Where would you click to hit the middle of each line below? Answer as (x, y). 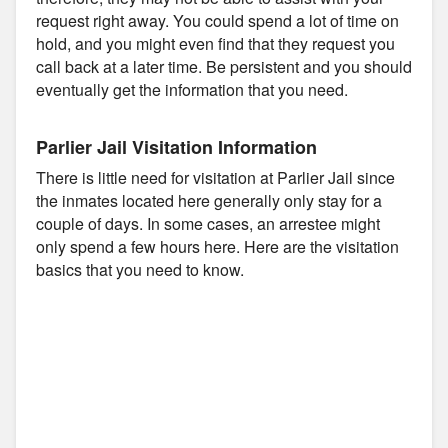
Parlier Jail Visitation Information (176, 146)
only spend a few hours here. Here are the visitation (217, 246)
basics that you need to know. (140, 269)
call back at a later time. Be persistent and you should (224, 66)
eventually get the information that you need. (192, 89)
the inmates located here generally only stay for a (209, 200)
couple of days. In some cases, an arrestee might (208, 223)
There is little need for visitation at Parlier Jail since (215, 177)
